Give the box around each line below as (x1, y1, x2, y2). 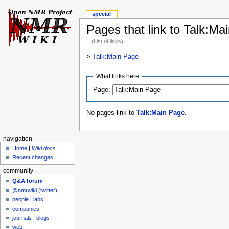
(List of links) (91, 38, 124, 44)
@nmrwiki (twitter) (12, 187, 58, 193)
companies (12, 205, 40, 212)
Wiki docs (32, 145, 56, 152)
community (3, 168, 33, 174)
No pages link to (86, 109, 136, 117)
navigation (3, 135, 32, 142)
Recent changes (12, 154, 54, 161)
